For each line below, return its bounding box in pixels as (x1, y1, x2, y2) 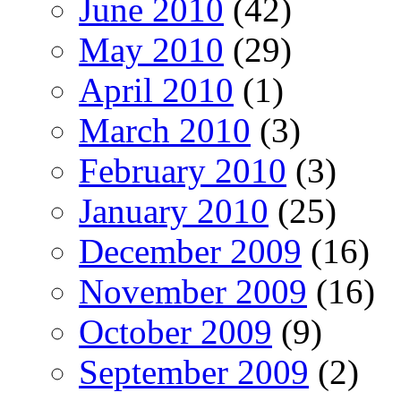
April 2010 (79, 71, 234, 110)
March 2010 (79, 111, 251, 150)
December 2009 (79, 232, 302, 271)
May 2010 (79, 30, 224, 70)
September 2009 (79, 353, 309, 392)
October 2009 (79, 312, 272, 352)
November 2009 (79, 272, 307, 311)
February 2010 (79, 151, 286, 191)
